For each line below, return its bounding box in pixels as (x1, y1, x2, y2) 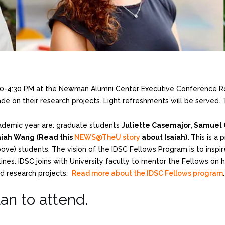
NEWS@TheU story (74, 133, 140, 141)
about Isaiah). (140, 133, 191, 141)
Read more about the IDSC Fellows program (72, 169, 223, 177)
